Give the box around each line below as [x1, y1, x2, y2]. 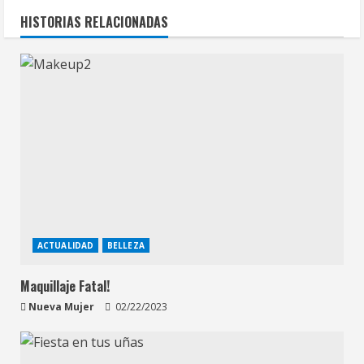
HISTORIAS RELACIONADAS [20, 12, 168, 32]
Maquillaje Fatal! [20, 276, 110, 297]
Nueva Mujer [28, 300, 94, 314]
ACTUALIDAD [37, 240, 93, 252]
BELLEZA [107, 240, 145, 252]
